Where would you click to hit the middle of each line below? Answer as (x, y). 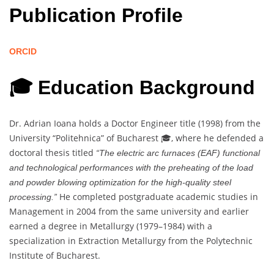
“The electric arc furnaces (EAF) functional (178, 153)
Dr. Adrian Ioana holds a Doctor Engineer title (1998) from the (135, 124)
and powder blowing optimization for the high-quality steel (120, 183)
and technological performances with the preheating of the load (131, 168)
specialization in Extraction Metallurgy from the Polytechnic (131, 241)
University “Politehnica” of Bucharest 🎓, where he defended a (136, 138)
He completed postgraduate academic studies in (157, 197)
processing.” (33, 197)
